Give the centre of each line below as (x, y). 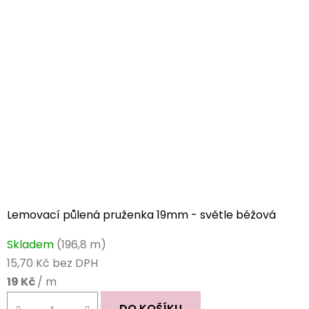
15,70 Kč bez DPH (52, 263)
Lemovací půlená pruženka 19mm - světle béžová (141, 215)
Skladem (32, 245)
